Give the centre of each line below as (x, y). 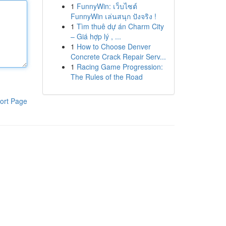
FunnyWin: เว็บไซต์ (107, 6)
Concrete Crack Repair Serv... (118, 56)
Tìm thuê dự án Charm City (120, 26)
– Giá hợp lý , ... (96, 36)
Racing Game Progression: (120, 67)
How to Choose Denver (114, 46)
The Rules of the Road (106, 77)
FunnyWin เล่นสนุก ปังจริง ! (113, 16)
